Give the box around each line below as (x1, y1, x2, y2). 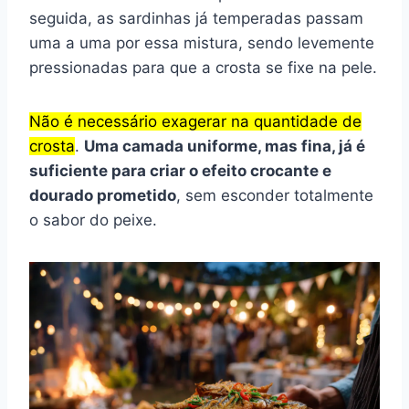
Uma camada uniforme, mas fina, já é (84, 136, 365, 155)
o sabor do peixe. (29, 210, 157, 229)
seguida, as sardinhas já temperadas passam (29, 8, 363, 27)
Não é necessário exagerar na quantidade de (29, 111, 362, 131)
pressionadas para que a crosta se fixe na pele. (29, 58, 377, 77)
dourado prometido (29, 185, 176, 204)
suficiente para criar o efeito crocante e (29, 161, 331, 180)
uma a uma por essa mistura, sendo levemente (29, 33, 374, 52)
